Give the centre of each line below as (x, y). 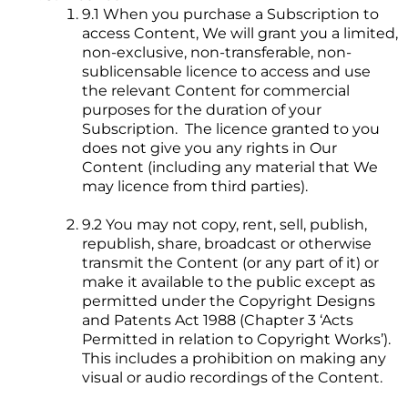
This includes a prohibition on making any (234, 359)
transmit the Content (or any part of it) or (230, 263)
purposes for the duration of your (202, 110)
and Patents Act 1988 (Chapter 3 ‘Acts (218, 321)
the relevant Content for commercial (216, 91)
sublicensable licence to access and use (226, 72)
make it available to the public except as (229, 282)
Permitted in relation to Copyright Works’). (238, 340)
